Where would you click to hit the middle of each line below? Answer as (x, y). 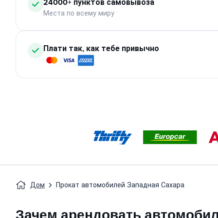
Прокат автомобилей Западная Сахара (120, 185)
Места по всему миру (79, 13)
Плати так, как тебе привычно (101, 48)
